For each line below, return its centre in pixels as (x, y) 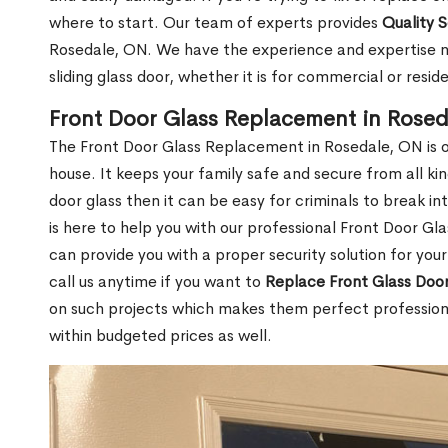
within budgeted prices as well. (160, 335)
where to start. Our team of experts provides (215, 22)
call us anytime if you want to (157, 281)
